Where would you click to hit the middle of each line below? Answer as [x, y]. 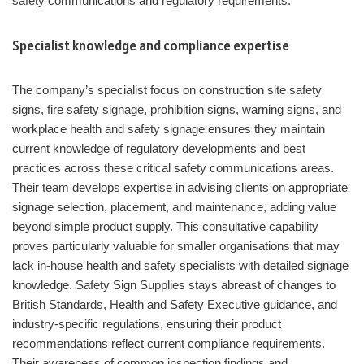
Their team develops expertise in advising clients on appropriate [180, 188]
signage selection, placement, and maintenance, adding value [174, 207]
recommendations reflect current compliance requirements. [169, 344]
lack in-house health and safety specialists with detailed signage [180, 266]
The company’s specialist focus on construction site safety [167, 90]
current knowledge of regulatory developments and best [159, 149]
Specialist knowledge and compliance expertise [151, 46]
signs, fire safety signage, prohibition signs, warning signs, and [177, 110]
